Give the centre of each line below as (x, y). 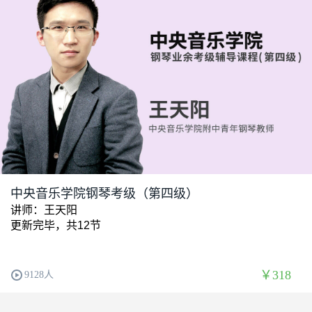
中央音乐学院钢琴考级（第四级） (104, 194)
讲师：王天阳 (44, 210)
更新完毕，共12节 (56, 226)
